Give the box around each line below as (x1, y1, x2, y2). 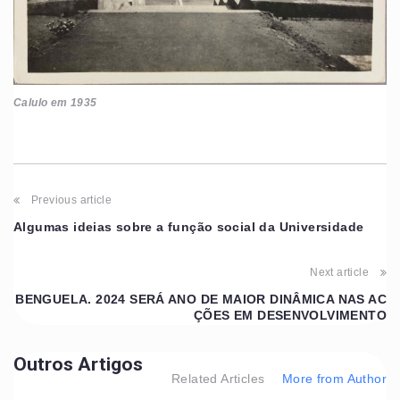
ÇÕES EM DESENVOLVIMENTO (194, 307, 387, 322)
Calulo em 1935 (13, 96, 97, 109)
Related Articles (171, 371, 265, 386)
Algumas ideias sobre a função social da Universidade (13, 219, 364, 234)
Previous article (31, 193, 112, 206)
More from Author (281, 371, 387, 386)
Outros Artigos (13, 353, 143, 375)
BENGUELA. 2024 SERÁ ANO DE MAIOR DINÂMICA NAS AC (15, 291, 387, 306)
